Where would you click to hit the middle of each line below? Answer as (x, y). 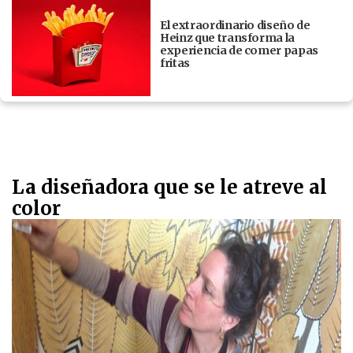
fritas (177, 63)
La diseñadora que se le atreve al (169, 188)
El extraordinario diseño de (235, 25)
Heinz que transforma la (228, 37)
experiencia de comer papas (239, 50)
